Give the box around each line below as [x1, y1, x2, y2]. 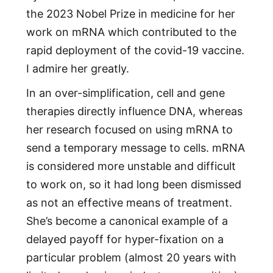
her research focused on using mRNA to [26, 123, 233, 136]
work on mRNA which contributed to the [26, 26, 236, 39]
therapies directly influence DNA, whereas [26, 105, 243, 118]
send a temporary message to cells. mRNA [26, 141, 245, 155]
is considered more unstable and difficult [26, 160, 236, 173]
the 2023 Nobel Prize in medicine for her [26, 7, 235, 21]
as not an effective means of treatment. [26, 196, 232, 210]
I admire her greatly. [26, 62, 129, 76]
